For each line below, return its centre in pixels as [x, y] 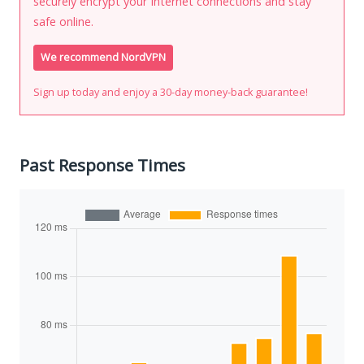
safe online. [63, 21]
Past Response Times [102, 165]
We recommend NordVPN [103, 57]
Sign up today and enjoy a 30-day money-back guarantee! [171, 92]
